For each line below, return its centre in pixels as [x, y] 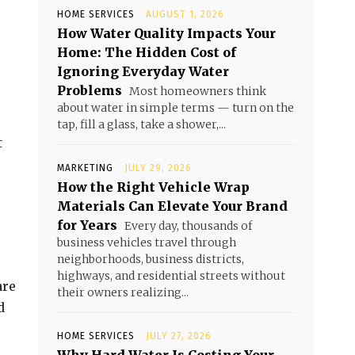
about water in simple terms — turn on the [176, 108]
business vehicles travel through [147, 242]
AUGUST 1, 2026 [185, 14]
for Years [87, 225]
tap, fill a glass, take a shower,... [141, 124]
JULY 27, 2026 [179, 336]
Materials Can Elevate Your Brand [172, 206]
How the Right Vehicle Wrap [153, 187]
